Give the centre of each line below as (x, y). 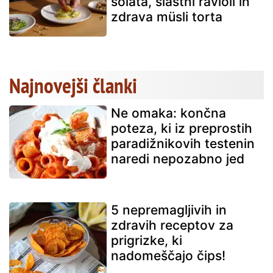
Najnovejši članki (73, 85)
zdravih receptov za (172, 225)
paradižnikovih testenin (183, 143)
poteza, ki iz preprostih (182, 128)
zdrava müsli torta (167, 16)
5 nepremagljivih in (169, 210)
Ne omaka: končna (168, 113)
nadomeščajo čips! (168, 255)
